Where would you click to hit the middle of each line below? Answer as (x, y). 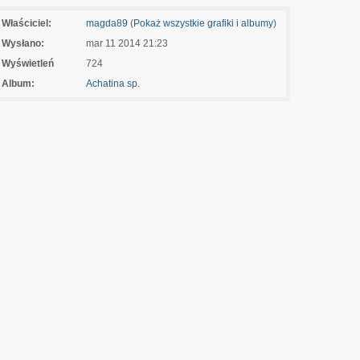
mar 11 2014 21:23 (127, 43)
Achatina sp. (112, 84)
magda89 (106, 23)
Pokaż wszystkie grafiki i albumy (203, 23)
